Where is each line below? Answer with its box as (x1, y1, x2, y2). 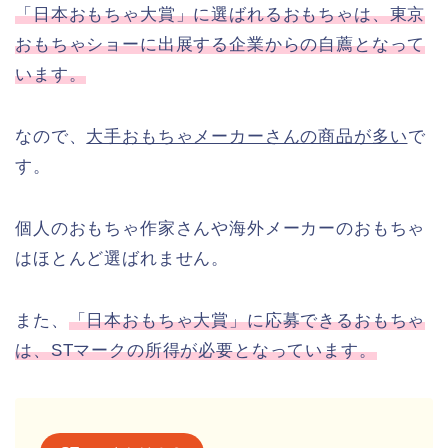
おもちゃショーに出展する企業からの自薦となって (15, 35, 426, 55)
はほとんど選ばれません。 (15, 249, 230, 269)
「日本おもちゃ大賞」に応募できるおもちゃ (68, 311, 426, 331)
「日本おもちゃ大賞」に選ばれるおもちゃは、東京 (15, 5, 426, 25)
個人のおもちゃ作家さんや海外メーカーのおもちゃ (15, 219, 426, 239)
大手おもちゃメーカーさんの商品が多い (86, 127, 408, 147)
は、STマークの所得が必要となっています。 (15, 341, 377, 361)
